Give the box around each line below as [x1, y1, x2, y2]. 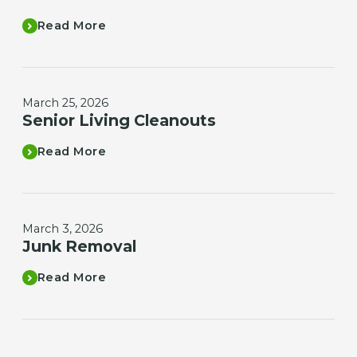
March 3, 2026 [22, 221, 103, 236]
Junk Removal [22, 236, 136, 256]
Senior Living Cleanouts [22, 110, 216, 130]
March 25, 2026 [22, 95, 108, 110]
